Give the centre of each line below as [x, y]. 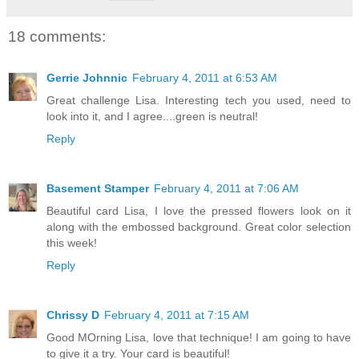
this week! [72, 243]
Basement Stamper [98, 189]
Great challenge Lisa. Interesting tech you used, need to [199, 101]
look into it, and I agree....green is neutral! [152, 117]
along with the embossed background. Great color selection [199, 227]
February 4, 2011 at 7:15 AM [177, 315]
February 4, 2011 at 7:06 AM [226, 189]
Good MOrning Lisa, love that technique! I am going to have [199, 337]
